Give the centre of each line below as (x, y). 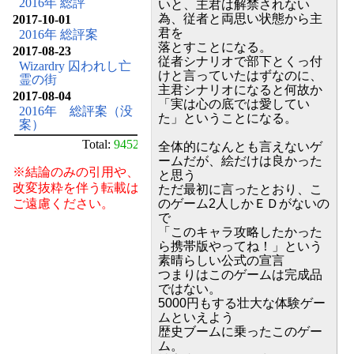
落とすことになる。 (215, 47)
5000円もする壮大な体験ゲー (242, 303)
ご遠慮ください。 (63, 203)
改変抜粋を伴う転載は (76, 187)
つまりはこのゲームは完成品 (240, 275)
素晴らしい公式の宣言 (221, 261)
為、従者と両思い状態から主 (240, 19)
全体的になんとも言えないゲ (240, 147)
